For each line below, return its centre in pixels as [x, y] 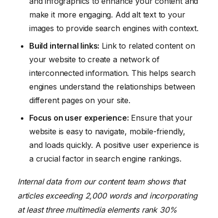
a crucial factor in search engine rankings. [105, 158]
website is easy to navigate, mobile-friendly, [108, 131]
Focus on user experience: [79, 118]
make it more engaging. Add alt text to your [107, 14]
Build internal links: [64, 45]
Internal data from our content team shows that [101, 181]
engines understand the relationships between [112, 86]
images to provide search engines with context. [114, 28]
